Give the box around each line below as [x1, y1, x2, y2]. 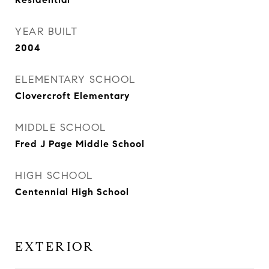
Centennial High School [15, 186, 129, 198]
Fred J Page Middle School [15, 138, 145, 150]
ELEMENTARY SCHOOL [15, 73, 136, 86]
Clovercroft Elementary [15, 90, 130, 101]
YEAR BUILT [15, 25, 77, 38]
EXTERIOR [15, 239, 95, 255]
